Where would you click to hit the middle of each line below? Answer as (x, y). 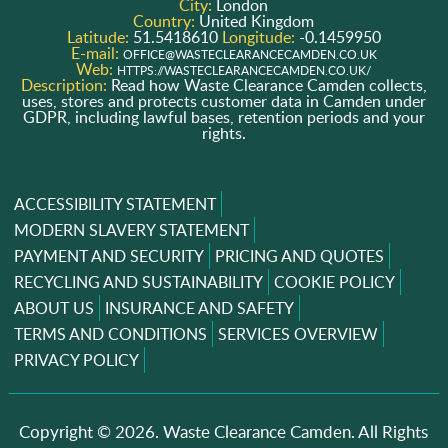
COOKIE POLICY (334, 281)
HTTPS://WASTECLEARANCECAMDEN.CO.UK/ (244, 70)
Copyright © (67, 431)
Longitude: (260, 36)
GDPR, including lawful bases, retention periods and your (223, 116)
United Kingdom (257, 20)
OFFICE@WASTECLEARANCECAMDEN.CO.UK (249, 54)
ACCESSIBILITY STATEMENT (114, 203)
